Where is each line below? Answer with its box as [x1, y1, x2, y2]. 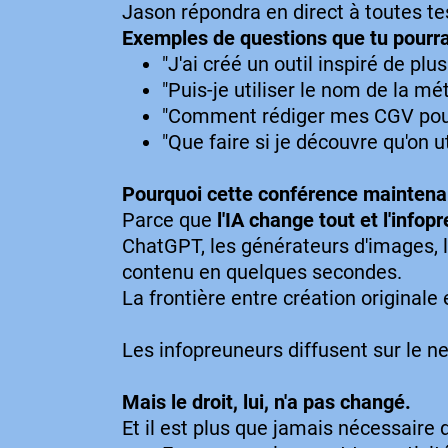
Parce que [122, 208, 217, 232]
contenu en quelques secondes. [122, 260, 402, 284]
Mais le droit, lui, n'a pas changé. [122, 390, 411, 414]
